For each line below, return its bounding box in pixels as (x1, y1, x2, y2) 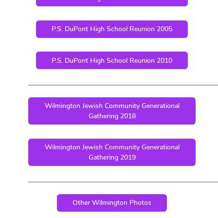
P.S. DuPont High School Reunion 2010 (52, 56, 172, 64)
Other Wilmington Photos (73, 199, 151, 207)
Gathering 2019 (88, 154, 136, 162)
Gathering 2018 (88, 112, 136, 120)
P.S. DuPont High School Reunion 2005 (52, 25, 172, 33)
